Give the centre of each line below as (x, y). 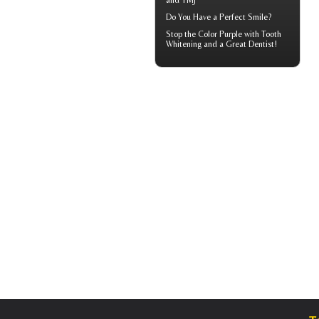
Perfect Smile (244, 17)
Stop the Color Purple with (214, 35)
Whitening (184, 45)
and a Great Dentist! (239, 45)
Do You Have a (193, 17)
